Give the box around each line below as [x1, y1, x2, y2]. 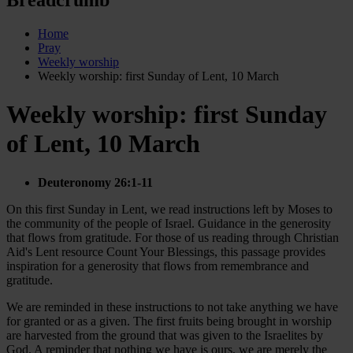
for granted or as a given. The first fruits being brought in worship [6, 314, 332, 328]
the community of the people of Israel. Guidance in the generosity [6, 216, 331, 230]
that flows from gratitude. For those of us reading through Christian [6, 230, 339, 244]
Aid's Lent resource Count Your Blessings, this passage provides [6, 244, 325, 258]
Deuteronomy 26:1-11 [38, 175, 156, 189]
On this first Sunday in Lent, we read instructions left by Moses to [6, 202, 333, 216]
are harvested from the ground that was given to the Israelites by [6, 328, 323, 342]
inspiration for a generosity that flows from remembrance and [6, 258, 309, 273]
